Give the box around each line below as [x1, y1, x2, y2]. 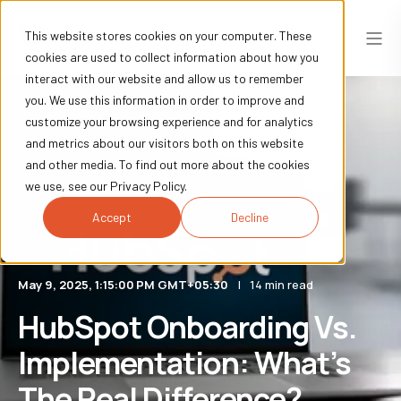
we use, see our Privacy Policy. [25, 178, 187, 193]
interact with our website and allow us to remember [25, 71, 303, 86]
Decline [231, 209, 269, 226]
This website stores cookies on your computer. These [25, 28, 311, 43]
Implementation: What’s [18, 342, 351, 383]
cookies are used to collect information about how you [25, 49, 319, 64]
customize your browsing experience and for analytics [25, 114, 313, 129]
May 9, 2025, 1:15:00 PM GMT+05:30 [18, 277, 228, 293]
